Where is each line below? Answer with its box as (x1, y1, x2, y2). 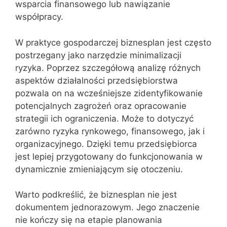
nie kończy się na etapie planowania (15, 215, 162, 225)
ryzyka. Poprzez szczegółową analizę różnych (15, 62, 201, 73)
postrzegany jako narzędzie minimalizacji (15, 50, 181, 60)
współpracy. (15, 12, 63, 22)
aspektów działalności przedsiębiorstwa (15, 75, 178, 86)
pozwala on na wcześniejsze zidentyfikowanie (15, 88, 203, 98)
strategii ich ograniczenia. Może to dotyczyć (15, 113, 194, 124)
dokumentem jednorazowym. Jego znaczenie (15, 202, 200, 212)
